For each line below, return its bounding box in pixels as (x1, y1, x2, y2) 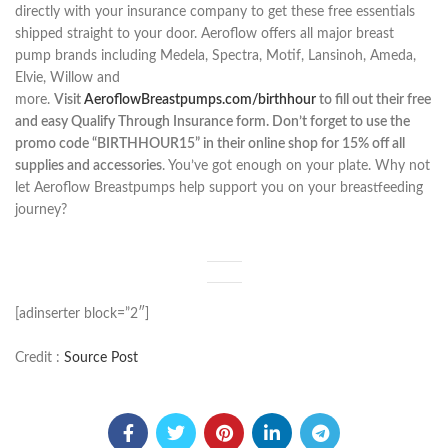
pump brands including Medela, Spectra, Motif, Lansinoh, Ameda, (15, 49, 416, 64)
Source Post (64, 351, 138, 366)
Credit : (15, 351, 64, 366)
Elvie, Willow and (15, 71, 120, 86)
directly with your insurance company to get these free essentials (15, 5, 415, 20)
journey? (15, 203, 67, 218)
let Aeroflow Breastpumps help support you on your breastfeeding (15, 181, 423, 196)
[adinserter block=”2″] (15, 307, 149, 322)
